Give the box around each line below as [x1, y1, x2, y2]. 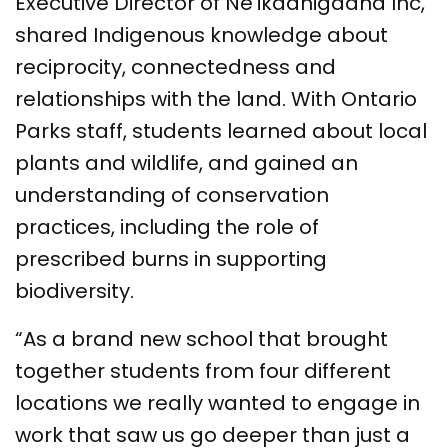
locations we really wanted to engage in [15, 388, 420, 417]
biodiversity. [15, 276, 134, 305]
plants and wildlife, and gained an [15, 148, 358, 177]
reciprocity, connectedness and [15, 52, 336, 81]
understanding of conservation [15, 180, 329, 209]
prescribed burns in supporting [15, 244, 327, 273]
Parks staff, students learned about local [15, 116, 427, 145]
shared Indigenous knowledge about [15, 20, 388, 49]
